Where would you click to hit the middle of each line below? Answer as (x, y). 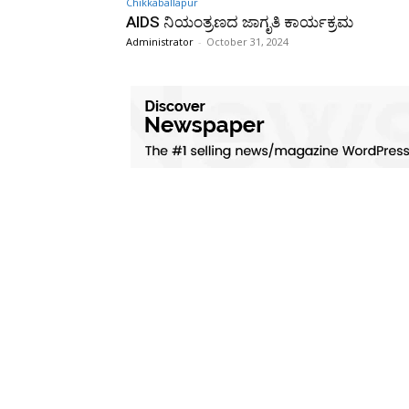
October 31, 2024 (247, 41)
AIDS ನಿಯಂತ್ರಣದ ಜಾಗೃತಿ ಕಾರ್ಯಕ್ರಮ (240, 21)
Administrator (160, 41)
